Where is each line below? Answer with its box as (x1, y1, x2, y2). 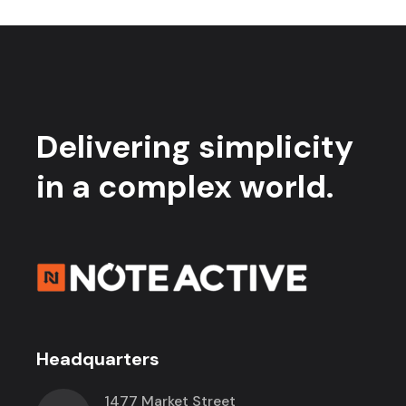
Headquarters (36, 346, 160, 371)
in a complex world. (36, 165, 334, 208)
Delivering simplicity (36, 125, 354, 168)
